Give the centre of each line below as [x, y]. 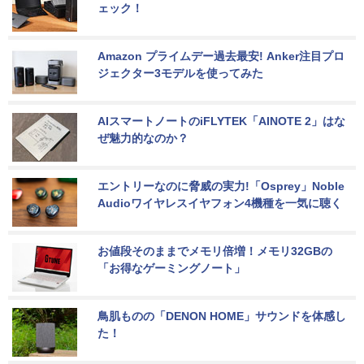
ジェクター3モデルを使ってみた [180, 74]
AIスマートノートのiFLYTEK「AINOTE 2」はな [221, 121]
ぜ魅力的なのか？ [143, 139]
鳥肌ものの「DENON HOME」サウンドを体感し [222, 316]
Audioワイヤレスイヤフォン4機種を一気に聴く [220, 204]
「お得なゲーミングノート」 [171, 269]
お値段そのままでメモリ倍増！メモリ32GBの [215, 251]
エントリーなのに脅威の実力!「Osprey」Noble [223, 186]
